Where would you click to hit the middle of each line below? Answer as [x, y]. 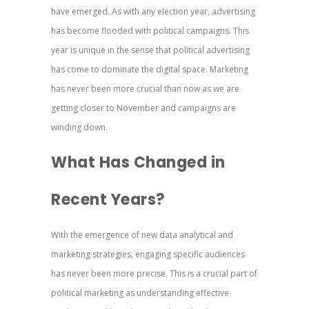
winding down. [79, 127]
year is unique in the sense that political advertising [150, 50]
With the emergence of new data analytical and [142, 235]
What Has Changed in [138, 162]
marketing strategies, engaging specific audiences [148, 254]
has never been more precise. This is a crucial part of [154, 273]
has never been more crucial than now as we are [145, 88]
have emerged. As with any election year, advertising [153, 11]
